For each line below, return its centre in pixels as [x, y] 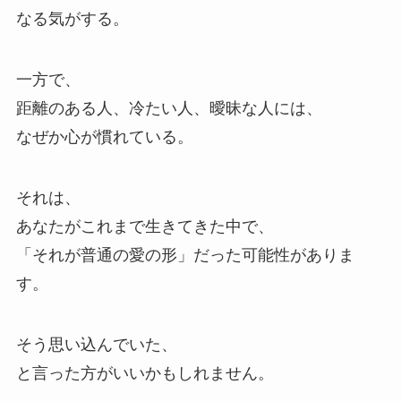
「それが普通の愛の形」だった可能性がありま [185, 255]
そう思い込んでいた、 [96, 344]
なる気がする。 [72, 19]
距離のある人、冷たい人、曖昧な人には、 [169, 109]
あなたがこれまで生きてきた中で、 [145, 226]
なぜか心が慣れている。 [104, 137]
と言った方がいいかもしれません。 [145, 373]
